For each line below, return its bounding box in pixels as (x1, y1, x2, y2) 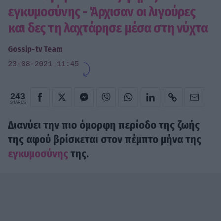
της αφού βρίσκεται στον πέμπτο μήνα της (8, 133, 201, 147)
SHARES (10, 100, 26, 105)
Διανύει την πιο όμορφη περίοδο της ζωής (8, 118, 200, 132)
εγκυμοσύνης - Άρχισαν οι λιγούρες (8, 3, 195, 20)
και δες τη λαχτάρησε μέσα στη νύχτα (8, 19, 208, 36)
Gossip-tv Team (8, 44, 62, 54)
